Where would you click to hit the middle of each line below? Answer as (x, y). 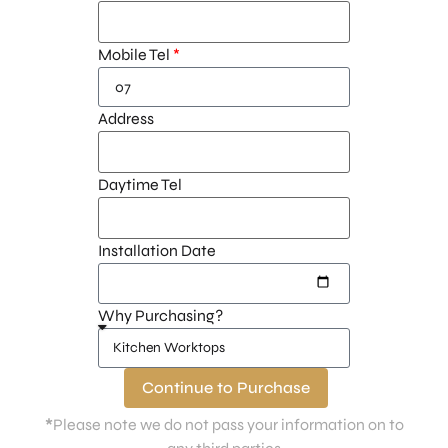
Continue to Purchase (225, 388)
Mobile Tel (134, 55)
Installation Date (157, 251)
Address (126, 119)
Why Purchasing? (161, 316)
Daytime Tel (140, 185)
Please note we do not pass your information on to (228, 425)
